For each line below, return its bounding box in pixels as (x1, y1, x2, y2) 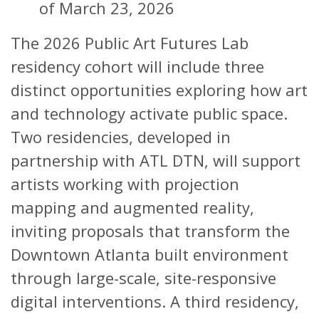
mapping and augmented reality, (11, 196, 254, 218)
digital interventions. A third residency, (11, 290, 299, 312)
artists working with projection (11, 172, 239, 194)
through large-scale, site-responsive (11, 266, 276, 288)
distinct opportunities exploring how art (11, 78, 308, 100)
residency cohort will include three (11, 55, 264, 77)
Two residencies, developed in (11, 125, 231, 147)
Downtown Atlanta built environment (11, 243, 288, 265)
